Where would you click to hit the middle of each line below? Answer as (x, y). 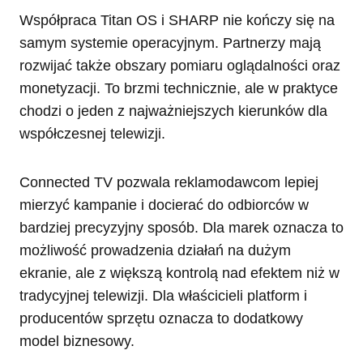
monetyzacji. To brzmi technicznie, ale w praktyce (179, 88)
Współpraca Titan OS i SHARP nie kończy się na (177, 20)
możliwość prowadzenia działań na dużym (155, 250)
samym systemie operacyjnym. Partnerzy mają (170, 43)
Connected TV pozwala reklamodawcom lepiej (169, 182)
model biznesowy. (77, 341)
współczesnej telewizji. (92, 133)
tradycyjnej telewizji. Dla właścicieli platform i (163, 295)
